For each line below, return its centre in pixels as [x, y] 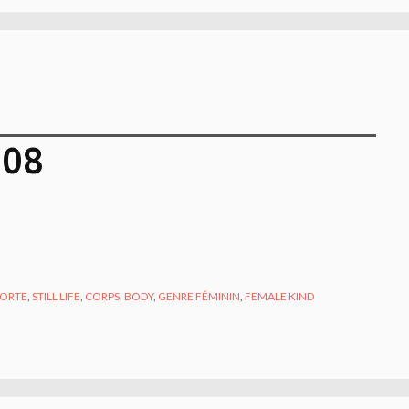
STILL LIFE [57, 296]
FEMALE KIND [280, 296]
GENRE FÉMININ [199, 296]
